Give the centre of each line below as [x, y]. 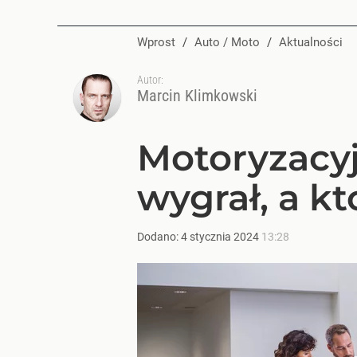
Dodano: [159, 237]
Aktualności [315, 42]
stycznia [210, 237]
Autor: [150, 80]
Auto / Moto [231, 42]
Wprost [156, 42]
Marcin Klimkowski [197, 96]
